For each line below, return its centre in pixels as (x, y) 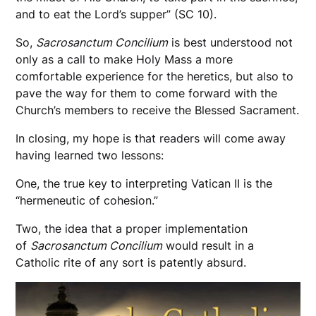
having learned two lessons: (90, 156)
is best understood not (231, 43)
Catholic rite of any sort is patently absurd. (135, 263)
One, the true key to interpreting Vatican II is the (144, 184)
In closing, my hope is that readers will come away (151, 139)
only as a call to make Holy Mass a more (124, 60)
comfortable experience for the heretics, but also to (155, 77)
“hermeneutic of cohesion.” (89, 201)
